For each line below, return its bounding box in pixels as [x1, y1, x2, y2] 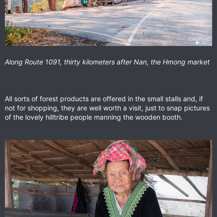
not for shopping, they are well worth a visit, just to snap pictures [5, 104, 210, 112]
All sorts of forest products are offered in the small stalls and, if [5, 94, 203, 103]
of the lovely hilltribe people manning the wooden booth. [5, 113, 183, 122]
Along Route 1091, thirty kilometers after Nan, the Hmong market [5, 58, 210, 66]
